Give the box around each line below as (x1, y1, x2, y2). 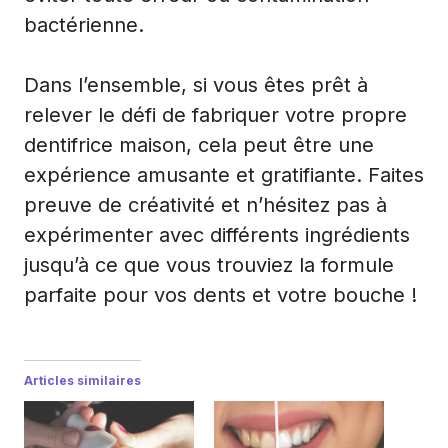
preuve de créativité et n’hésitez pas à (24, 192, 387, 217)
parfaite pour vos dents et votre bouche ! (24, 282, 417, 307)
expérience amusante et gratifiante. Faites (24, 162, 424, 187)
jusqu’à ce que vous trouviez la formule (24, 252, 394, 277)
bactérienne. (24, 12, 144, 37)
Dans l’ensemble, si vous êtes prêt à (24, 72, 368, 97)
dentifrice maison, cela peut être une (24, 132, 374, 157)
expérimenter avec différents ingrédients (24, 222, 410, 247)
